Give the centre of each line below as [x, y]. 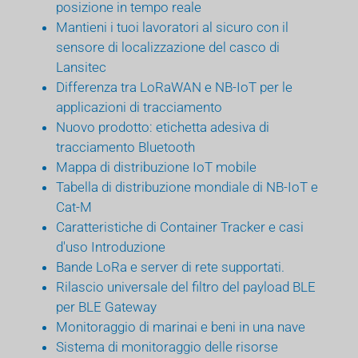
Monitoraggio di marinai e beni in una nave [181, 326]
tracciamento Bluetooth [125, 147]
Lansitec [81, 67]
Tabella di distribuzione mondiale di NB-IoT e [187, 187]
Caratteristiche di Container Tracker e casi [180, 227]
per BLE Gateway [106, 306]
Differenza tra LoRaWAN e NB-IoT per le [174, 87]
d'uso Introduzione [111, 247]
